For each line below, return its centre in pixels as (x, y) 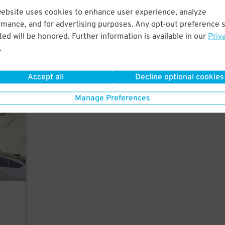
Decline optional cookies (180, 77)
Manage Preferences (113, 98)
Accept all (45, 77)
